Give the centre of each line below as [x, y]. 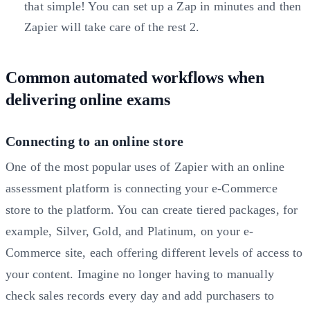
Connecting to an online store [95, 142]
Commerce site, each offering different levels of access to [154, 253]
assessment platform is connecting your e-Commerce [142, 189]
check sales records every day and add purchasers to [140, 296]
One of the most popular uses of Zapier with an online [145, 167]
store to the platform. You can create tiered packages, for [152, 210]
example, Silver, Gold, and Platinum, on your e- [130, 231]
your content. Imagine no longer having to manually [140, 274]
